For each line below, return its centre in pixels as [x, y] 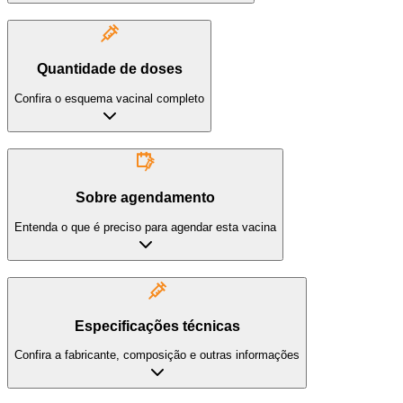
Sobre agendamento [145, 197]
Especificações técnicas [157, 326]
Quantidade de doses [109, 69]
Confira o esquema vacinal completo [109, 98]
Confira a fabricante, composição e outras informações [157, 355]
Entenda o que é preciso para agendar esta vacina [145, 227]
